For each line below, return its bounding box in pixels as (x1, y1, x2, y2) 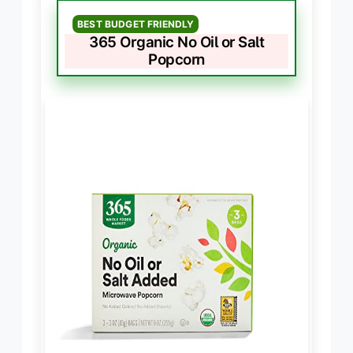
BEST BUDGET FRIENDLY (77, 18, 195, 31)
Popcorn (148, 50, 205, 69)
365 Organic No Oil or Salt (89, 33, 264, 52)
